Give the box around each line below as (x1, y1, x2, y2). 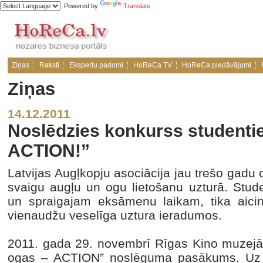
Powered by (60, 2, 100, 9)
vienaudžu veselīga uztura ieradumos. (8, 208, 222, 222)
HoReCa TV (133, 61, 173, 69)
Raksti (39, 61, 59, 69)
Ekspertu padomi (69, 61, 123, 69)
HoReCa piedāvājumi (182, 61, 252, 69)
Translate (123, 2, 150, 9)
